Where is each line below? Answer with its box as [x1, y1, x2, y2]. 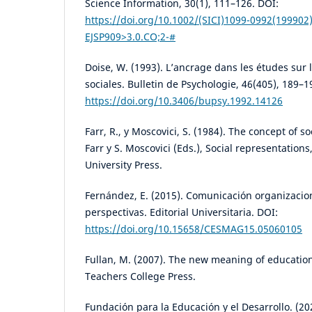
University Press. [85, 158, 162, 172]
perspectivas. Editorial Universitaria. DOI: [85, 205, 278, 219]
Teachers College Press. [85, 270, 196, 283]
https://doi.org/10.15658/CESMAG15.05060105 [85, 222, 302, 236]
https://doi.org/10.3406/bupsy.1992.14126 [85, 94, 283, 108]
